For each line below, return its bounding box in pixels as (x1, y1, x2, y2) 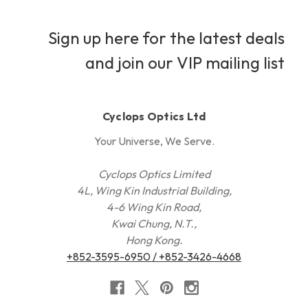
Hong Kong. (125, 232, 183, 247)
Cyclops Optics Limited (98, 166, 210, 181)
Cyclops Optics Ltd (102, 109, 206, 123)
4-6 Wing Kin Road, (107, 199, 201, 214)
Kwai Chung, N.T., (111, 216, 197, 230)
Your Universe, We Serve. (93, 133, 214, 148)
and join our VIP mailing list (85, 52, 285, 73)
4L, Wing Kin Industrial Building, (76, 183, 232, 197)
